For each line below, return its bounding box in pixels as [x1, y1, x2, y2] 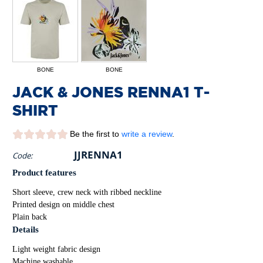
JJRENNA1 [74, 147, 123, 161]
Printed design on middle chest [12, 199, 114, 209]
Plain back [12, 211, 47, 221]
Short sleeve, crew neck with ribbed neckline [12, 187, 161, 197]
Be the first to [70, 129, 122, 139]
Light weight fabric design [12, 244, 100, 254]
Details [12, 224, 39, 234]
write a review [122, 129, 172, 139]
